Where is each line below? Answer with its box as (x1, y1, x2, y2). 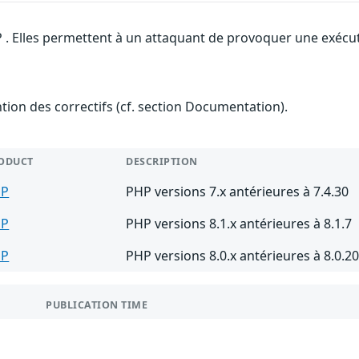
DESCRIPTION (126, 154, 198, 168)
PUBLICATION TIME (46, 297, 148, 312)
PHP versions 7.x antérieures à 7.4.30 (126, 182, 349, 200)
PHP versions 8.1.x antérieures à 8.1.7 (126, 214, 353, 232)
